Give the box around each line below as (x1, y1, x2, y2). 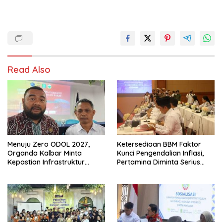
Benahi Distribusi (117, 166, 171, 176)
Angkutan (7, 175, 39, 185)
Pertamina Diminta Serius (117, 158, 200, 167)
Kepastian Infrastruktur (7, 158, 85, 167)
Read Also (7, 64, 51, 75)
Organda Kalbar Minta (7, 149, 82, 158)
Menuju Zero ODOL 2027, (7, 140, 90, 149)
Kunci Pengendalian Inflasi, (117, 149, 204, 158)
